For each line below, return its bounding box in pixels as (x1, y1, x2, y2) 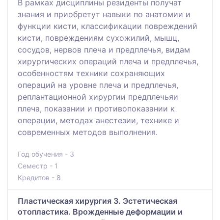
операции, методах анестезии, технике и (18, 115, 179, 126)
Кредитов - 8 (18, 173, 61, 182)
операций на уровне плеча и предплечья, (18, 80, 178, 90)
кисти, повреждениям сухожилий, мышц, (18, 33, 179, 43)
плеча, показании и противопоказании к (18, 104, 175, 114)
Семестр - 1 (18, 162, 58, 170)
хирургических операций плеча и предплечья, (18, 56, 198, 67)
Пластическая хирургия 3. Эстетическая (18, 196, 177, 206)
